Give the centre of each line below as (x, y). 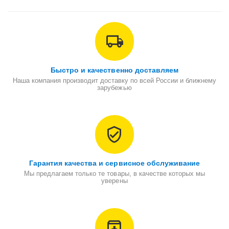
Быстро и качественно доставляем (114, 70)
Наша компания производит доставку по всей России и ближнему (114, 81)
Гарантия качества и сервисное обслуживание (114, 163)
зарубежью (114, 88)
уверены (114, 181)
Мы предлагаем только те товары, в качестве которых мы (114, 174)
